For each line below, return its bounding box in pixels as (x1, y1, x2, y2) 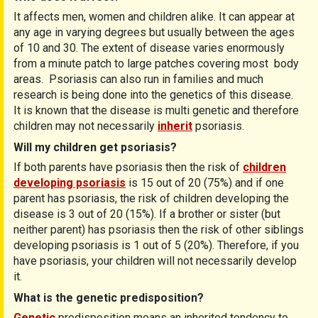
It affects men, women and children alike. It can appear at (13, 9, 295, 23)
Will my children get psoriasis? (13, 141, 177, 155)
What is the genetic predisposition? (13, 291, 204, 305)
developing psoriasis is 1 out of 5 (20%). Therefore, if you (13, 238, 299, 253)
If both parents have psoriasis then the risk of (13, 160, 243, 175)
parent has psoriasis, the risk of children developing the (13, 192, 289, 206)
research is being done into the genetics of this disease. (13, 87, 299, 102)
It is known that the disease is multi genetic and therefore (13, 103, 299, 117)
